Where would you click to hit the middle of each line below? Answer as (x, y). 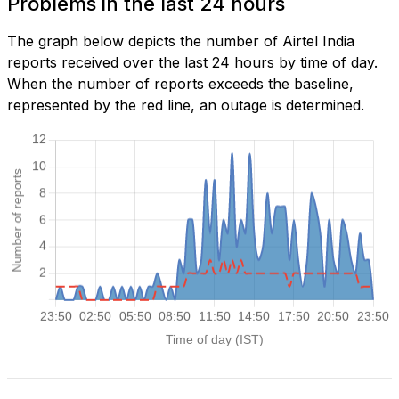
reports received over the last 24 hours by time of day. (192, 63)
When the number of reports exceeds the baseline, (180, 84)
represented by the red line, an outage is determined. (186, 106)
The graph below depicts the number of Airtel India (181, 41)
